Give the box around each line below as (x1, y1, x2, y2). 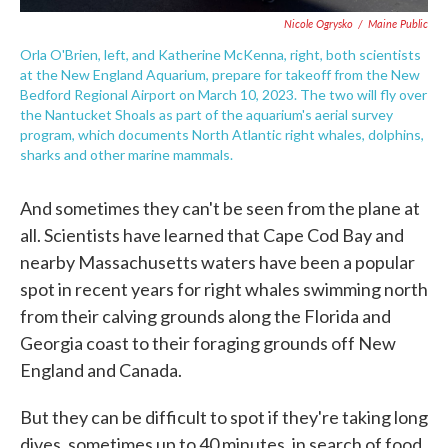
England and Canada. (20, 358, 182, 381)
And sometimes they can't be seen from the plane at (20, 196, 420, 219)
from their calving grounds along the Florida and (20, 304, 391, 327)
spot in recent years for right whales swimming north (20, 277, 428, 300)
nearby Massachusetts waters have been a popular (20, 250, 415, 273)
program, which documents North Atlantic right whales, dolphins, (20, 125, 424, 143)
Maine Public (368, 15, 428, 31)
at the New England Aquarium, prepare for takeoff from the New (20, 65, 420, 83)
